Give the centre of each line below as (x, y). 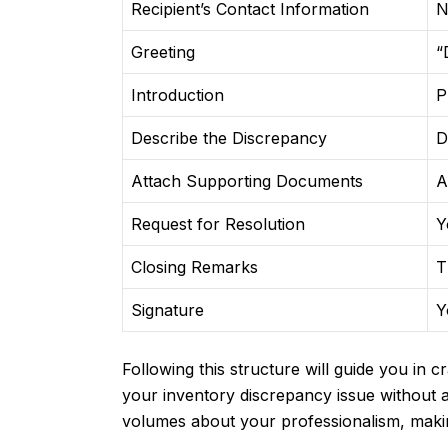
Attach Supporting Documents (247, 181)
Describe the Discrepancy (229, 138)
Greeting (163, 52)
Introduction (177, 95)
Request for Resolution (218, 224)
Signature (167, 310)
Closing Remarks (194, 267)
